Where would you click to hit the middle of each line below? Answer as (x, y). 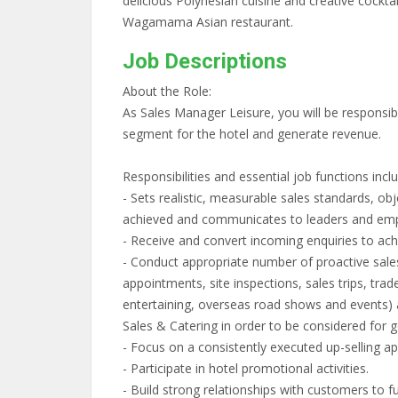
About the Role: (167, 91)
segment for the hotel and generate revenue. (254, 134)
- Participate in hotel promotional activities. (246, 368)
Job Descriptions (205, 61)
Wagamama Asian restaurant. (208, 22)
